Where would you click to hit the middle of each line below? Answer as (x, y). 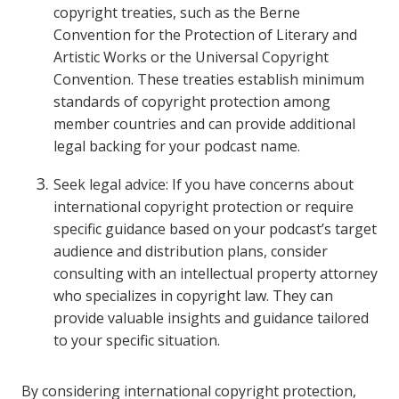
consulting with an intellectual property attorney (216, 273)
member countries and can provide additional (204, 124)
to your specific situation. (137, 340)
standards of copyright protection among (192, 102)
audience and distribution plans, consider (191, 251)
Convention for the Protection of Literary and (205, 35)
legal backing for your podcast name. (177, 146)
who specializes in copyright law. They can (193, 296)
